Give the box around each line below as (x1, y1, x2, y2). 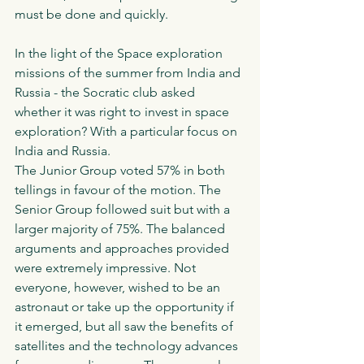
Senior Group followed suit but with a (15, 201, 233, 217)
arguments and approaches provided (15, 240, 232, 256)
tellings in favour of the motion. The (15, 181, 224, 197)
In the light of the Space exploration (15, 45, 226, 61)
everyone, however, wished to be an (15, 279, 223, 295)
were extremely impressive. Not (15, 259, 199, 275)
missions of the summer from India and (15, 64, 244, 80)
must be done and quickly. (15, 6, 168, 22)
